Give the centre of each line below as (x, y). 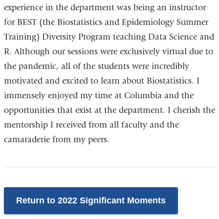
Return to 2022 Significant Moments (91, 200)
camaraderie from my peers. (58, 140)
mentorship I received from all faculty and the (91, 125)
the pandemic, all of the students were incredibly (96, 66)
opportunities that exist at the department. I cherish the (109, 110)
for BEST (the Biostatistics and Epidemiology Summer (106, 22)
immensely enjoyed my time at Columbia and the (99, 96)
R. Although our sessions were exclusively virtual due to (108, 52)
